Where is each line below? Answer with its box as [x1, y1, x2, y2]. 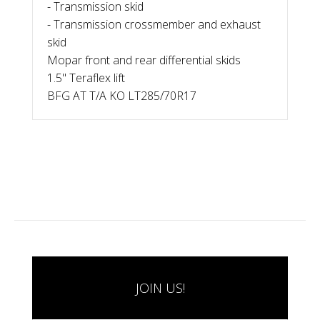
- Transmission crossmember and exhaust [47, 16, 261, 32]
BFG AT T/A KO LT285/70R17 [47, 87, 196, 104]
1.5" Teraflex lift [47, 69, 125, 86]
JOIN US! [135, 279, 185, 296]
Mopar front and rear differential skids [47, 51, 241, 68]
